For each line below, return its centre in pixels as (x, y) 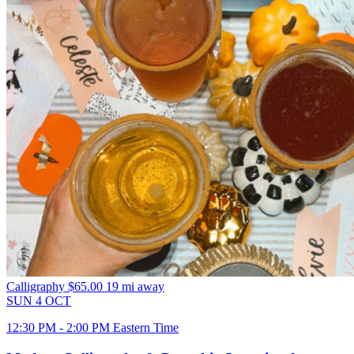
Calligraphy (37, 286)
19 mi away (135, 286)
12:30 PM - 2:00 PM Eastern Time (92, 327)
